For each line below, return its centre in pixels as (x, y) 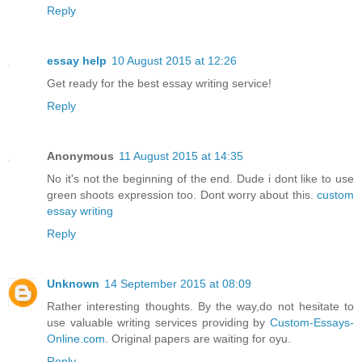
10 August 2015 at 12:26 (174, 61)
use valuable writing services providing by (158, 323)
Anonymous (80, 156)
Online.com (76, 339)
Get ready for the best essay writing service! (159, 84)
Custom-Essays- (312, 323)
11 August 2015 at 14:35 (181, 156)
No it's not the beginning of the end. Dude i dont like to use (200, 179)
